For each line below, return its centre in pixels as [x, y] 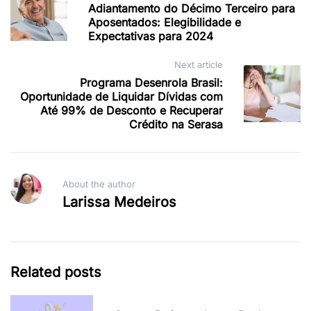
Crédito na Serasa [176, 124]
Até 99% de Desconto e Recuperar [132, 110]
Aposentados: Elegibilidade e [165, 22]
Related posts [56, 272]
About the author [99, 184]
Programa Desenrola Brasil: [151, 82]
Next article [199, 64]
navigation [50, 14]
